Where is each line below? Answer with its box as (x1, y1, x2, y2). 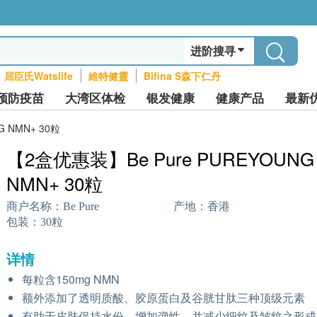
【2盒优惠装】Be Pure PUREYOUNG (6, 145, 314, 171)
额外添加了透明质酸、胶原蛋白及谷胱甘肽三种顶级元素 (22, 289, 305, 306)
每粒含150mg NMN (22, 271, 120, 287)
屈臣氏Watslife (4, 69, 73, 83)
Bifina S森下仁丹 (143, 69, 221, 83)
